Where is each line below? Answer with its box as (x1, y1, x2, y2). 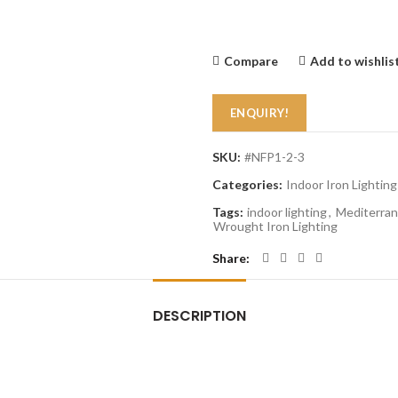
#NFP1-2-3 (244, 149, 305, 164)
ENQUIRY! (230, 106, 290, 120)
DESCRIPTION (152, 306, 246, 326)
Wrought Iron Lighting (213, 219, 338, 234)
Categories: (212, 177, 285, 192)
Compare (224, 53, 278, 68)
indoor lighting (247, 204, 327, 219)
